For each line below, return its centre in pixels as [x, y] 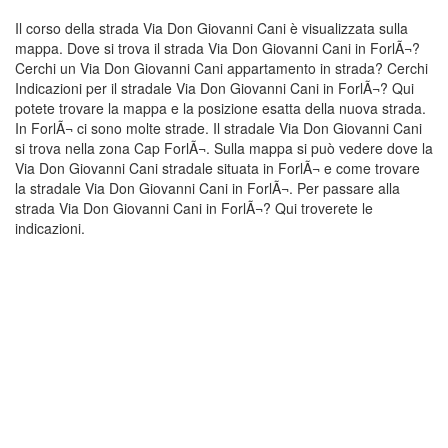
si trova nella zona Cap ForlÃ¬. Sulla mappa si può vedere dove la [224, 148]
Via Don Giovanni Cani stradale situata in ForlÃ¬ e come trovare [217, 168]
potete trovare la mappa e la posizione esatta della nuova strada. [220, 108]
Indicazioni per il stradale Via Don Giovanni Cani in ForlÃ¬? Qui [214, 88]
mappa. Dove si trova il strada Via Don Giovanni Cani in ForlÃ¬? [217, 48]
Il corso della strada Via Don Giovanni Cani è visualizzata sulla [211, 28]
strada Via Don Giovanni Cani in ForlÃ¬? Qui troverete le [194, 208]
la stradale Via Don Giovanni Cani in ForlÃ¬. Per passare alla [207, 188]
